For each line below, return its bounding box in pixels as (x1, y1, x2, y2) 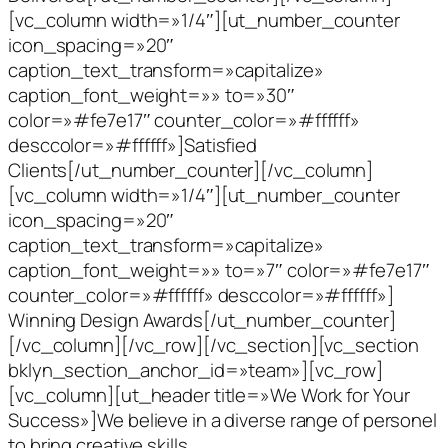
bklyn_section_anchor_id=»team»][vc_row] (8, 356, 384, 383)
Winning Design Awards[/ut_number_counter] (8, 306, 396, 333)
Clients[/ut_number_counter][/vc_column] (8, 156, 374, 183)
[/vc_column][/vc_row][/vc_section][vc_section (8, 331, 419, 358)
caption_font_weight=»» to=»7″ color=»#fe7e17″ (8, 256, 430, 283)
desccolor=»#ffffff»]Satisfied (8, 131, 258, 158)
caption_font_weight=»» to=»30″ (8, 81, 295, 108)
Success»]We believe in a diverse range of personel (8, 406, 437, 433)
